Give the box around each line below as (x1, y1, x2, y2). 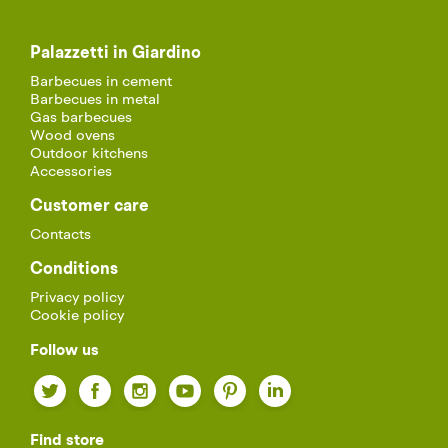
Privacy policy (30, 290, 124, 306)
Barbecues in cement (30, 74, 172, 90)
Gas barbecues (30, 110, 132, 126)
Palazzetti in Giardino (30, 44, 201, 62)
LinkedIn (295, 371, 352, 387)
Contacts (30, 227, 91, 243)
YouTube (205, 371, 263, 387)
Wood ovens (30, 128, 115, 144)
